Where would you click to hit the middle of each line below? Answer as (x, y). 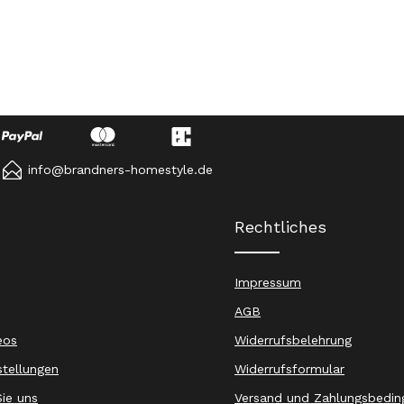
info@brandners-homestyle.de (120, 170)
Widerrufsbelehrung (293, 340)
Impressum (268, 283)
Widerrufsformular (289, 369)
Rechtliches (280, 227)
